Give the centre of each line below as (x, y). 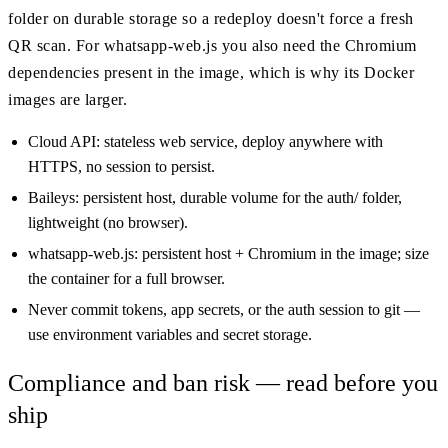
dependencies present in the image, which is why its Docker (211, 73)
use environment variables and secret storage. (170, 335)
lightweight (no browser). (108, 223)
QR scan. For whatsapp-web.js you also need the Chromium (212, 46)
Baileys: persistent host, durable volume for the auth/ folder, (215, 198)
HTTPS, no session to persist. (121, 167)
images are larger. (67, 100)
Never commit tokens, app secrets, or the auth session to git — (224, 310)
